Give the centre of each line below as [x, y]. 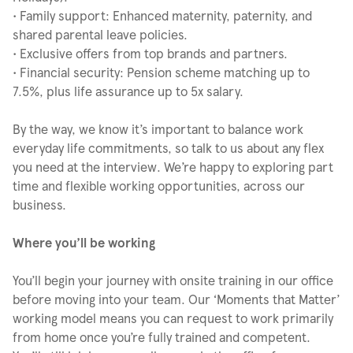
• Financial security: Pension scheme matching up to [161, 72]
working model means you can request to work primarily [173, 318]
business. [39, 204]
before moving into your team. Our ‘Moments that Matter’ [176, 299]
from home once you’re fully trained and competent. [162, 337]
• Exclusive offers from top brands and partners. [150, 53]
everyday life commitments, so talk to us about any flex [168, 148]
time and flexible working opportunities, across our [159, 186]
